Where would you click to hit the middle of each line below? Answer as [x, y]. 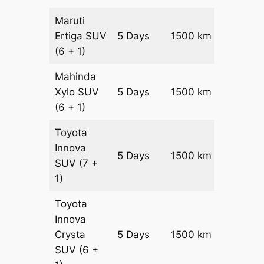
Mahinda [76, 76]
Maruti [70, 20]
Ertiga [70, 36]
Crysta [70, 234]
